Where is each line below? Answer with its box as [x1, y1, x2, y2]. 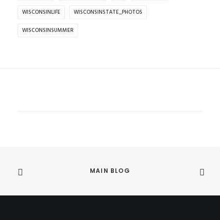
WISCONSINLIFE [22, 8, 60, 17]
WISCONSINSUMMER [22, 26, 74, 35]
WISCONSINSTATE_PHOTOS [74, 8, 142, 17]
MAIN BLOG [90, 166, 130, 175]
